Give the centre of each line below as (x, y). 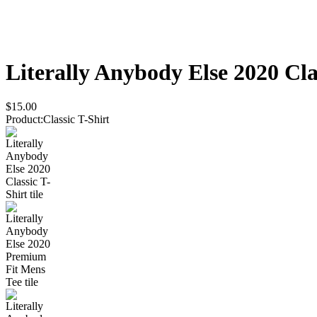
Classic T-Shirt (76, 120)
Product (23, 120)
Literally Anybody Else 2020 (142, 72)
